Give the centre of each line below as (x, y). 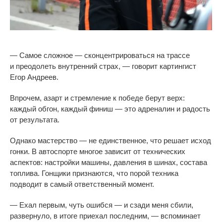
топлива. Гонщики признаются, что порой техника (94, 173)
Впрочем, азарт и (39, 98)
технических (164, 151)
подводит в (29, 184)
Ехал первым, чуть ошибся (66, 205)
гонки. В (23, 151)
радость (196, 109)
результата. (39, 119)
